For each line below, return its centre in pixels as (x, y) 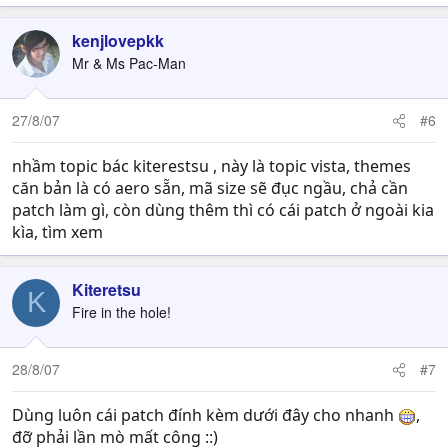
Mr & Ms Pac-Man (129, 62)
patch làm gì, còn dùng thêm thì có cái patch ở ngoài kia (223, 209)
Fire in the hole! (121, 311)
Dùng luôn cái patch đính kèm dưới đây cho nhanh (205, 414)
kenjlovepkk (118, 40)
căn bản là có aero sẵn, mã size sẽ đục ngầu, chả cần (210, 187)
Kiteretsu (106, 289)
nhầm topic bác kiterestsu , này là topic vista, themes (211, 165)
